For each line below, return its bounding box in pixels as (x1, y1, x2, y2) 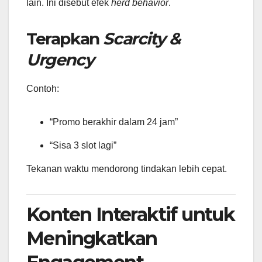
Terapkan (26, 29, 104, 49)
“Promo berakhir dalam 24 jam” (50, 117, 178, 127)
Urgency (26, 50, 94, 70)
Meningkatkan (26, 226, 157, 250)
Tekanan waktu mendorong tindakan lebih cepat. (26, 163, 227, 174)
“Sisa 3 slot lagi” (50, 140, 116, 151)
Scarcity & (103, 29, 180, 49)
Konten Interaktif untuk (26, 202, 235, 226)
